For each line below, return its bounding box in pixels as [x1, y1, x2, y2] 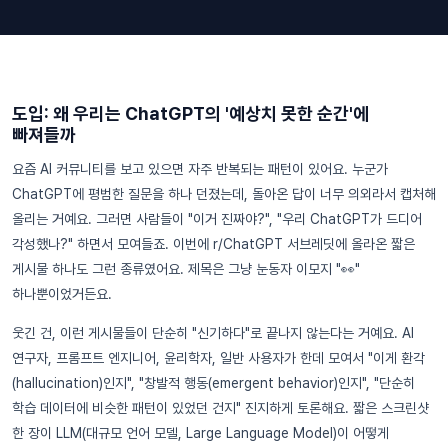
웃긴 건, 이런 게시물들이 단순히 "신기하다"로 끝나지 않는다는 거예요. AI [12, 324, 414, 341]
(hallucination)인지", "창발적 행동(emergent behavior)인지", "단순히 [12, 374, 415, 391]
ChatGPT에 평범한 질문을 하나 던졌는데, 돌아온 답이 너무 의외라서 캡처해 [12, 185, 436, 202]
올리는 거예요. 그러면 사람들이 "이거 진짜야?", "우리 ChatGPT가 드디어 [12, 210, 422, 227]
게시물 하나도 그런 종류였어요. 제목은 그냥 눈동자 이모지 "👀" [12, 260, 360, 277]
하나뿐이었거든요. [12, 285, 112, 302]
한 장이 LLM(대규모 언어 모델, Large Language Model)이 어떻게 [12, 424, 389, 441]
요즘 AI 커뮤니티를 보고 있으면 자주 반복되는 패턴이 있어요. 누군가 [12, 160, 388, 177]
